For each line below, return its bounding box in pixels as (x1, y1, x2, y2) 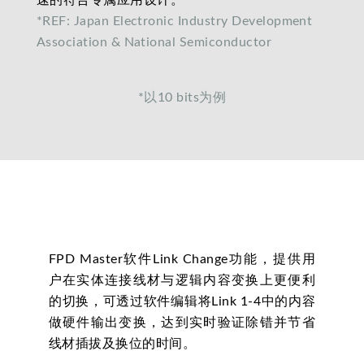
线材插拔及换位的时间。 (48, 336, 197, 350)
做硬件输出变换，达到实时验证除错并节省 (48, 315, 316, 329)
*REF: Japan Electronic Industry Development (36, 14, 313, 28)
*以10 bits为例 (137, 90, 227, 104)
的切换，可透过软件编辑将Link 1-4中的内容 (48, 294, 316, 308)
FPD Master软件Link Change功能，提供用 (48, 252, 316, 266)
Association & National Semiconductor (36, 35, 272, 49)
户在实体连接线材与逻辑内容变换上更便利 (48, 273, 316, 287)
